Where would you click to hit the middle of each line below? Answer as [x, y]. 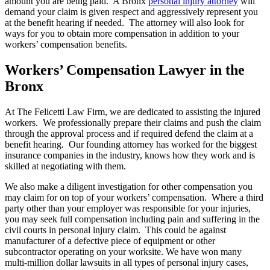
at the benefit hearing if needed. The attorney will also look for [124, 23]
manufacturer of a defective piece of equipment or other [110, 240]
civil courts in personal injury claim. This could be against [115, 230]
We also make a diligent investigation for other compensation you [129, 186]
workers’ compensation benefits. [66, 45]
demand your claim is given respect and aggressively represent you [131, 12]
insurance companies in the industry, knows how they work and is [130, 155]
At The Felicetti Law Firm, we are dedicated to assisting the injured [133, 111]
